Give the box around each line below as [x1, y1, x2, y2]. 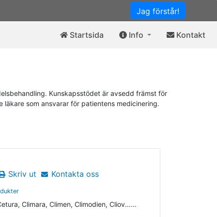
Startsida [68, 30, 104, 40]
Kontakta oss [51, 169, 99, 179]
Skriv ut [8, 169, 37, 179]
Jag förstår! [137, 6, 179, 16]
